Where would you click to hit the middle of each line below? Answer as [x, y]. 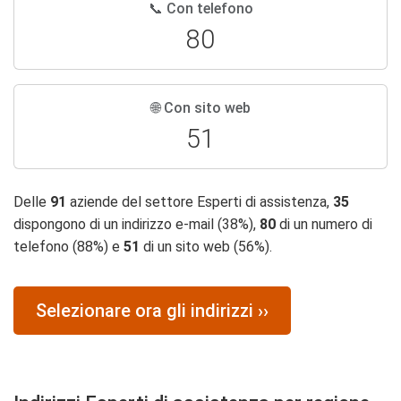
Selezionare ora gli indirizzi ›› [152, 311]
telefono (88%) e [68, 247]
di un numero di [324, 224]
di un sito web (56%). [206, 247]
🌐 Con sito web [200, 108]
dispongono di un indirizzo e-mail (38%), [137, 224]
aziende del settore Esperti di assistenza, [200, 202]
